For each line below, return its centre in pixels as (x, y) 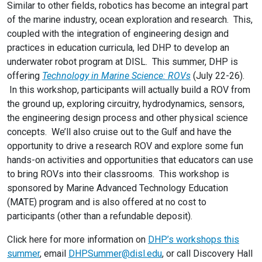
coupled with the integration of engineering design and (118, 34)
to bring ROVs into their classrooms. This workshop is (118, 174)
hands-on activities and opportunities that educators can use (130, 160)
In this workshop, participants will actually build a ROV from (129, 90)
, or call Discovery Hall (207, 254)
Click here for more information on (77, 239)
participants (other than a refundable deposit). (102, 216)
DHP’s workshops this (194, 239)
